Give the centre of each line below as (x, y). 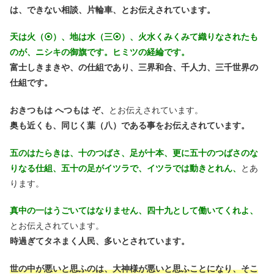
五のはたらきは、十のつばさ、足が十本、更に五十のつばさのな (134, 153)
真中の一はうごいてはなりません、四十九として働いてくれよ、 (134, 211)
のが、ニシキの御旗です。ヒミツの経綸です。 (100, 52)
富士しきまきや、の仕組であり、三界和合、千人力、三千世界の (134, 68)
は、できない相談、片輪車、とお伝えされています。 (113, 9)
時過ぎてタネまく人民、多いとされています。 (100, 241)
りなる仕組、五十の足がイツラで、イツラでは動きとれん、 (125, 168)
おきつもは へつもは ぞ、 (59, 110)
